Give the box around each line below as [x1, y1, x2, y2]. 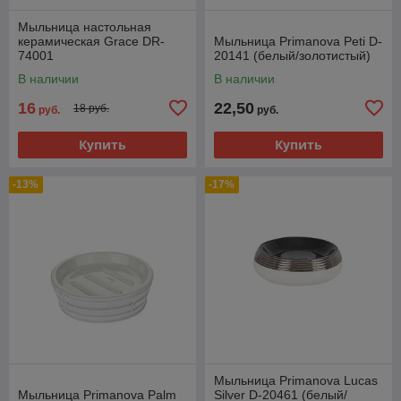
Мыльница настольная [18, 19, 151, 34]
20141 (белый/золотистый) [214, 47, 371, 63]
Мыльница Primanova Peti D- [214, 33, 382, 48]
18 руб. [73, 102, 109, 115]
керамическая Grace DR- [18, 33, 165, 48]
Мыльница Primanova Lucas [214, 372, 378, 388]
